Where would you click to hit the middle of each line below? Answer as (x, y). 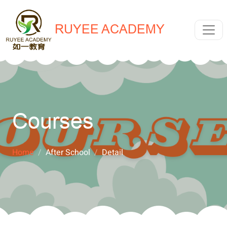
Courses (53, 122)
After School (68, 153)
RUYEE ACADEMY (110, 29)
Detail (112, 153)
